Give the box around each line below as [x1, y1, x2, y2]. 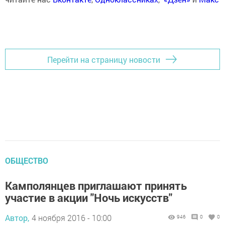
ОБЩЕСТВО [5, 155, 48, 166]
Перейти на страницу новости [47, 54, 160, 65]
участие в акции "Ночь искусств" [5, 190, 172, 205]
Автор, [5, 212, 29, 223]
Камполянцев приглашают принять [5, 178, 187, 193]
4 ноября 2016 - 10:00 [32, 212, 111, 223]
